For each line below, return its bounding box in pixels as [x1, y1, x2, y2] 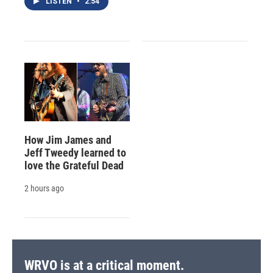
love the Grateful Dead [24, 159, 124, 172]
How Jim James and [24, 133, 112, 147]
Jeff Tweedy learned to [24, 146, 126, 160]
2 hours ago [24, 183, 64, 194]
